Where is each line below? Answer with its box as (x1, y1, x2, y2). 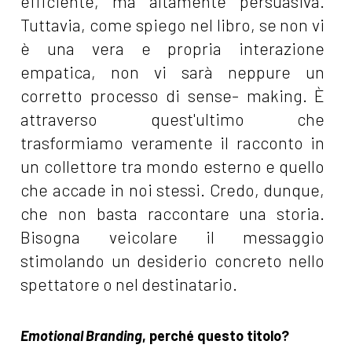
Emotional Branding (20, 327, 143, 345)
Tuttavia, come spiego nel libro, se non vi (20, 15, 325, 35)
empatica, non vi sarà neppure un (20, 62, 325, 82)
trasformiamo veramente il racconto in (20, 133, 325, 153)
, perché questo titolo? (142, 327, 290, 345)
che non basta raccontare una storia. (20, 203, 325, 224)
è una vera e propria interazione (20, 38, 325, 59)
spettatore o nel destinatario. (20, 274, 238, 295)
